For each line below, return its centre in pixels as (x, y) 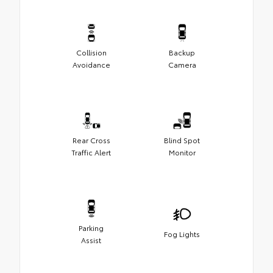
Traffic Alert (91, 152)
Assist (91, 239)
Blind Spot (182, 140)
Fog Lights (182, 233)
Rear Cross (91, 140)
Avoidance (91, 64)
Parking (91, 227)
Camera (182, 64)
